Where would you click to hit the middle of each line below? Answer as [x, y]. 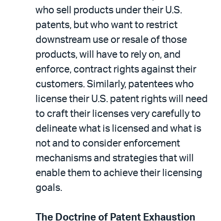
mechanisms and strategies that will [115, 158]
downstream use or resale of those [111, 40]
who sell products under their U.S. [109, 10]
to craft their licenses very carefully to [118, 114]
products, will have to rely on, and [108, 55]
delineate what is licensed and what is [118, 129]
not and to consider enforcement [108, 144]
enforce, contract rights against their [116, 70]
